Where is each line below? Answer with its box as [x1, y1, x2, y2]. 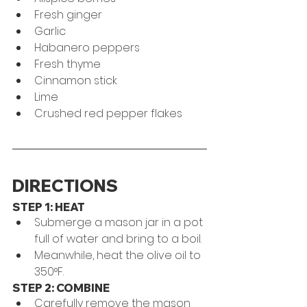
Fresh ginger [34, 6, 102, 23]
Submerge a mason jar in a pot [34, 214, 206, 230]
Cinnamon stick [34, 72, 117, 88]
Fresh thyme [34, 56, 103, 72]
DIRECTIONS [12, 175, 118, 196]
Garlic [34, 23, 66, 39]
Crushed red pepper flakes [34, 105, 182, 121]
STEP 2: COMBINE [12, 280, 110, 295]
